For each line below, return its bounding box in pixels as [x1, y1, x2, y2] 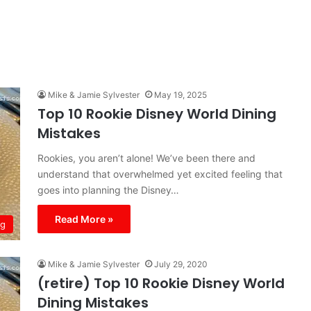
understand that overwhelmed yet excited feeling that [37, 168, 283, 180]
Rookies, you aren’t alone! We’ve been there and [37, 152, 255, 164]
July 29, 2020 [154, 259, 208, 269]
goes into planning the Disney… [37, 184, 179, 196]
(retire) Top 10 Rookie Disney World [37, 274, 285, 293]
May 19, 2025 [154, 90, 207, 100]
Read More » [55, 213, 113, 225]
